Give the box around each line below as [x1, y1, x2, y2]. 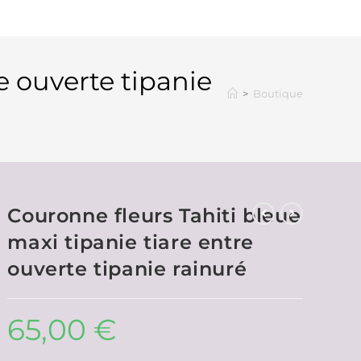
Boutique [253, 87, 303, 100]
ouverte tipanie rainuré [7, 257, 247, 280]
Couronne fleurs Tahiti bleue [7, 204, 301, 227]
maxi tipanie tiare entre [7, 230, 254, 254]
